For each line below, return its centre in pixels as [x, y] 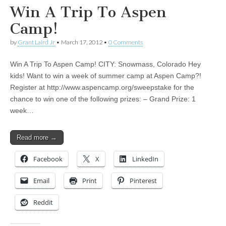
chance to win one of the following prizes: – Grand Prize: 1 [103, 99]
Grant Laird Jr [36, 42]
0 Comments [126, 42]
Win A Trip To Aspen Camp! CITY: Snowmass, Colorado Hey [105, 64]
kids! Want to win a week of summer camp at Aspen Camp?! [106, 76]
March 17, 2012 [82, 42]
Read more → [37, 138]
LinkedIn [145, 159]
